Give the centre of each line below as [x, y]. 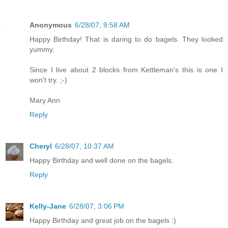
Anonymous [51, 25]
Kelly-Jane [48, 206]
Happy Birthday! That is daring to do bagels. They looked [126, 39]
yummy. [42, 49]
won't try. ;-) [48, 80]
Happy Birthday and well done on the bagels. [102, 160]
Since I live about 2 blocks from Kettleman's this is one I [126, 70]
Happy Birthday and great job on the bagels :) [103, 220]
